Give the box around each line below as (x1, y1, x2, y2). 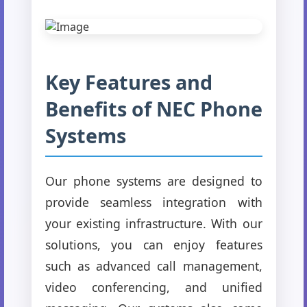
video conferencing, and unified (45, 278, 262, 295)
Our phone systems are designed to (45, 172, 262, 189)
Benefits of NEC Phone (45, 95, 262, 122)
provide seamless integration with (45, 193, 262, 210)
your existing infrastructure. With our (45, 214, 262, 232)
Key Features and (45, 68, 212, 95)
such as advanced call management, (45, 257, 262, 274)
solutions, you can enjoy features (45, 236, 262, 253)
